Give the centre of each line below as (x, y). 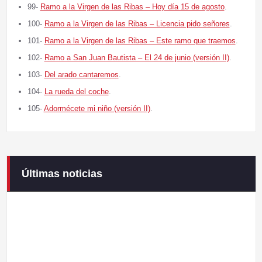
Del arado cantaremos (81, 75)
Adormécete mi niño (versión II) (97, 109)
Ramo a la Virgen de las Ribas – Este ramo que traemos (140, 41)
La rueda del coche (76, 92)
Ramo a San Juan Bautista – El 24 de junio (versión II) (137, 58)
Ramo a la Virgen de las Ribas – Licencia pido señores (137, 24)
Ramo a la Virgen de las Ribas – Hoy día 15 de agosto (132, 7)
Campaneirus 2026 (48, 180)
